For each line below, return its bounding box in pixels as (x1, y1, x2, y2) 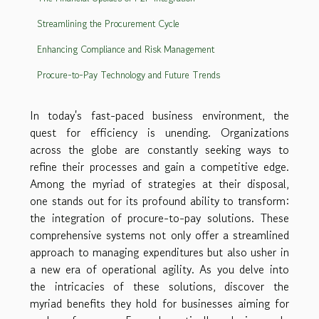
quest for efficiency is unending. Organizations (30, 124, 289, 142)
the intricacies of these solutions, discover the (30, 278, 289, 296)
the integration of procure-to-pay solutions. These (30, 209, 289, 227)
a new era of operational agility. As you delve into (30, 261, 289, 278)
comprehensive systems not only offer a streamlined (30, 226, 289, 244)
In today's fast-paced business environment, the (30, 107, 289, 125)
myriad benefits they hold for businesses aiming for (30, 295, 289, 313)
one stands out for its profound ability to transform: (30, 192, 289, 210)
